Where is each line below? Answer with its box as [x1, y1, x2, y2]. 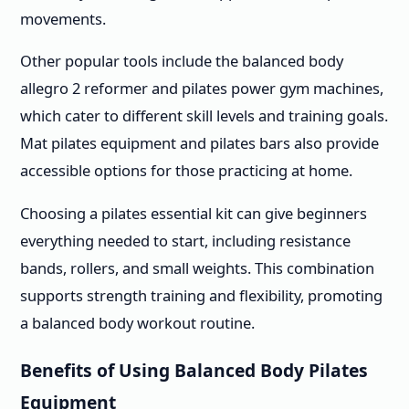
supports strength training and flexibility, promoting [20, 284, 383, 306]
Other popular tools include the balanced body [20, 50, 343, 72]
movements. [20, 7, 106, 29]
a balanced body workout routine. [20, 311, 255, 333]
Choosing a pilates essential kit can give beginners [20, 202, 367, 224]
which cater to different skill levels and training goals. [20, 105, 388, 127]
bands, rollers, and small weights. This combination [20, 257, 374, 278]
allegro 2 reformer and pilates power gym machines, [20, 78, 383, 100]
